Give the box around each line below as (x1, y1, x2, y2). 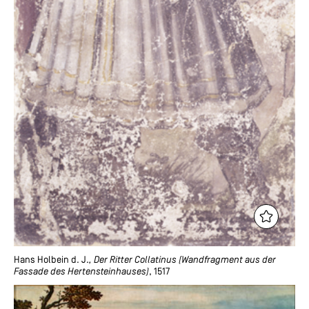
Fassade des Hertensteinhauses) (14, 266, 149, 277)
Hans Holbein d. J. (14, 255, 89, 266)
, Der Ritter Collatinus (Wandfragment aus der (89, 255, 276, 266)
